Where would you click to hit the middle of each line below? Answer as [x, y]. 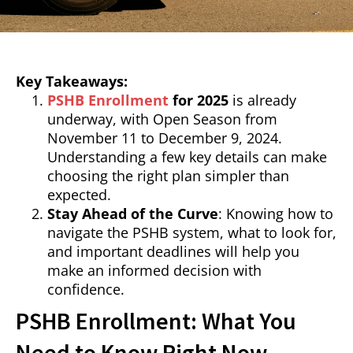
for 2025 [199, 100]
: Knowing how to [276, 214]
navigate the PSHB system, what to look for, [192, 233]
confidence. [86, 290]
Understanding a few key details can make [187, 157]
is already [262, 100]
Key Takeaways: [72, 82]
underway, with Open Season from [162, 119]
